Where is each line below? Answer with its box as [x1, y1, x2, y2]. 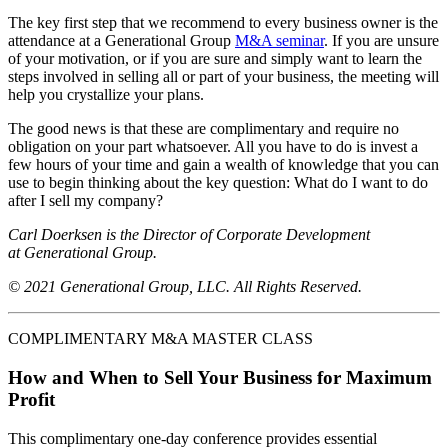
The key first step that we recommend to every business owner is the [8, 14, 438, 32]
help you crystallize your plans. [8, 86, 204, 104]
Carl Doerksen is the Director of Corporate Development [8, 226, 370, 244]
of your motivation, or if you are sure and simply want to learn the [8, 50, 422, 68]
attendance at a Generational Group [8, 32, 235, 50]
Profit [8, 388, 55, 410]
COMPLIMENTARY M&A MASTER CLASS [8, 330, 313, 348]
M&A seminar [235, 32, 324, 50]
